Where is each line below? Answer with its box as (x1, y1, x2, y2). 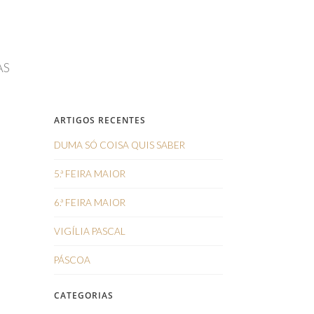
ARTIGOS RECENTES (53, 114, 146, 126)
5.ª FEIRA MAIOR (53, 168, 125, 179)
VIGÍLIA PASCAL (53, 226, 125, 237)
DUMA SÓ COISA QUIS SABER (53, 139, 185, 151)
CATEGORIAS (53, 289, 114, 301)
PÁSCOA (53, 254, 90, 266)
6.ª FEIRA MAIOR (53, 197, 125, 208)
